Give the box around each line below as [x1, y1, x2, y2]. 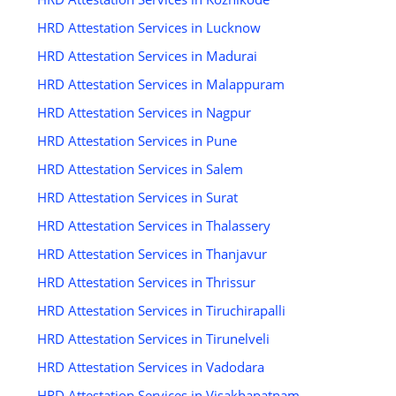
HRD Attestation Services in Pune [36, 132, 237, 150]
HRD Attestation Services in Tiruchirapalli [36, 301, 286, 320]
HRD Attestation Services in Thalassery [36, 217, 270, 235]
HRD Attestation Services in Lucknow [36, 19, 261, 37]
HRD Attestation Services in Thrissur [36, 273, 255, 292]
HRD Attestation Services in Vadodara [36, 358, 264, 377]
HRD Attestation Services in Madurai [36, 47, 257, 65]
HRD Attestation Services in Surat [36, 188, 238, 207]
